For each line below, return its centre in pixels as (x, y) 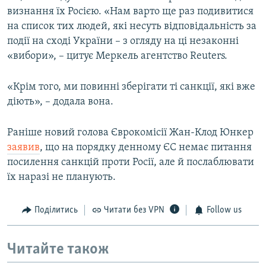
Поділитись (56, 210)
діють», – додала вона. (60, 102)
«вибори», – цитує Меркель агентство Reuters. (117, 56)
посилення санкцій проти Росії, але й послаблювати (131, 163)
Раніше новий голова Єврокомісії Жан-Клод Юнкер (130, 133)
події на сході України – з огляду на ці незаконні (123, 42)
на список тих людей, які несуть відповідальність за (132, 27)
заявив (23, 148)
